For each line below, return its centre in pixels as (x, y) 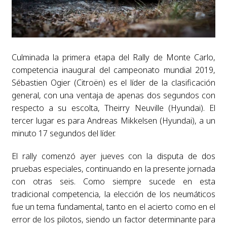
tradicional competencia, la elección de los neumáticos (113, 194)
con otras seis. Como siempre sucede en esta (113, 181)
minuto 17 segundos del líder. (63, 133)
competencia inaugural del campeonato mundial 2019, (113, 70)
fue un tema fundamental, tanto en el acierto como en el (113, 206)
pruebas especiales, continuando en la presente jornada (113, 168)
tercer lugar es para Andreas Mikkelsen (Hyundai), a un (113, 120)
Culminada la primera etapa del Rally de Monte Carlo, (113, 57)
